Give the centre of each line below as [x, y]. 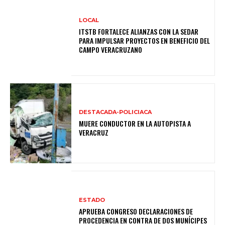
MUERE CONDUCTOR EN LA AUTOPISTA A [135, 124]
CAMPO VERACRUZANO [111, 50]
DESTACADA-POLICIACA [116, 112]
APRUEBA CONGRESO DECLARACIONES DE [136, 211]
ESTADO [92, 200]
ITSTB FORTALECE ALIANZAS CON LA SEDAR [139, 32]
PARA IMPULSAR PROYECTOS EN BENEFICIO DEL [145, 41]
